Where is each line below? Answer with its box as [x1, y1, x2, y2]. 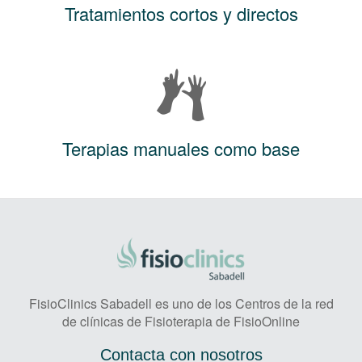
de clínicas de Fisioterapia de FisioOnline [62, 311, 300, 330]
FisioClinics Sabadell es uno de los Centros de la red [28, 293, 334, 313]
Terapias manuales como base [62, 135, 300, 161]
